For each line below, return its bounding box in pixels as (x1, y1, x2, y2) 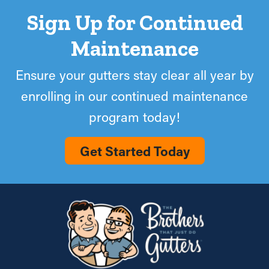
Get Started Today (79, 142, 190, 160)
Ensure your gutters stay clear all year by (15, 65, 254, 83)
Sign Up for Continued (26, 9, 243, 35)
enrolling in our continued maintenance (21, 86, 248, 104)
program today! (89, 107, 180, 125)
